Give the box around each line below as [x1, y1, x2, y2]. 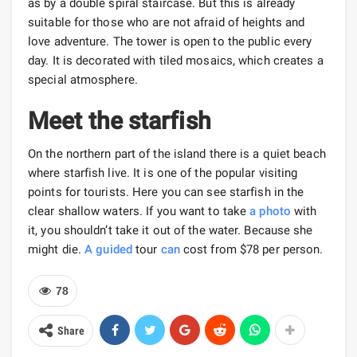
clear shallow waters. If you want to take [28, 203, 250, 218]
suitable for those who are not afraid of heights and [28, 14, 305, 29]
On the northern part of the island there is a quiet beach [28, 146, 326, 161]
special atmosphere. [28, 72, 138, 87]
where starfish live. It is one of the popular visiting [28, 165, 298, 180]
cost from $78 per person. [179, 241, 324, 257]
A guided [84, 241, 132, 257]
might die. [28, 241, 85, 257]
